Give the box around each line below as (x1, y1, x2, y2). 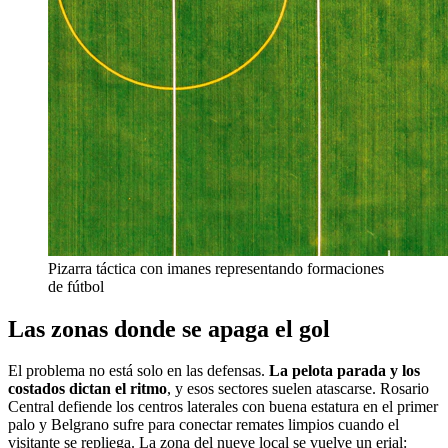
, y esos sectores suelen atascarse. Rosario (167, 380, 429, 398)
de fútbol (48, 277, 104, 295)
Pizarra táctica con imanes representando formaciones (48, 259, 384, 277)
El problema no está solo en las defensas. (8, 362, 269, 380)
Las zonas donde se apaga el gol (8, 315, 330, 342)
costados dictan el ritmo (8, 380, 167, 398)
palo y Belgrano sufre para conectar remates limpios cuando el (8, 416, 399, 434)
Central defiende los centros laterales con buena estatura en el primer (8, 398, 438, 416)
